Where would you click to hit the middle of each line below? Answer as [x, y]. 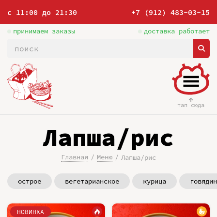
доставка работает [177, 31]
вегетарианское [92, 181]
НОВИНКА [31, 212]
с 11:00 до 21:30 [42, 12]
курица [155, 181]
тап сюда [191, 105]
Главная [75, 157]
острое [30, 181]
